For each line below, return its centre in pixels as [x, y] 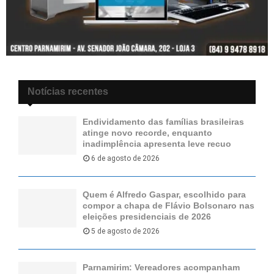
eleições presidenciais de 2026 [147, 216]
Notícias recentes [68, 91]
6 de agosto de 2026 [125, 158]
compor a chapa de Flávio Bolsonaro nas [168, 205]
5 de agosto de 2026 [125, 231]
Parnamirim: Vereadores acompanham [161, 267]
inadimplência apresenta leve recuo [157, 143]
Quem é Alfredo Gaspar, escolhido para [164, 194]
